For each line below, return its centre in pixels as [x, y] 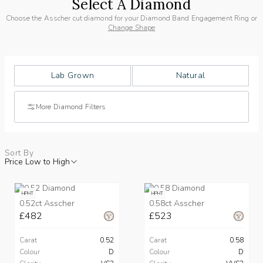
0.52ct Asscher [47, 204]
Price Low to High [37, 162]
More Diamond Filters [71, 107]
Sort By [19, 153]
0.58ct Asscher [176, 204]
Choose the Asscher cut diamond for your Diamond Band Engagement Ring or [131, 18]
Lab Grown [73, 76]
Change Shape [131, 28]
